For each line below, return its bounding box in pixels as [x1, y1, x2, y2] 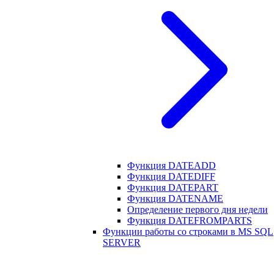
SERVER [103, 237, 141, 248]
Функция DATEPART [127, 182, 218, 193]
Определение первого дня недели [127, 204, 268, 215]
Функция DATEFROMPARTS [127, 215, 252, 226]
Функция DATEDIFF [127, 171, 215, 182]
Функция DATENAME [127, 193, 223, 204]
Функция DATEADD [127, 160, 216, 171]
